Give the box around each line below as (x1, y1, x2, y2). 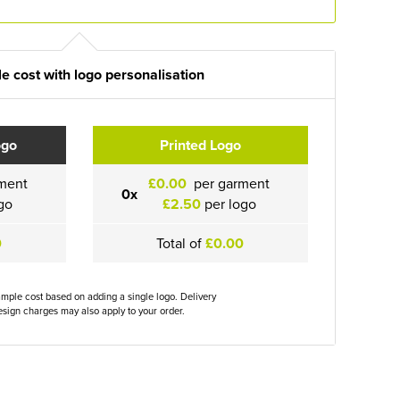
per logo (200, 194, 256, 213)
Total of (156, 233, 206, 253)
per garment (190, 173, 271, 193)
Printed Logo (159, 135, 241, 155)
